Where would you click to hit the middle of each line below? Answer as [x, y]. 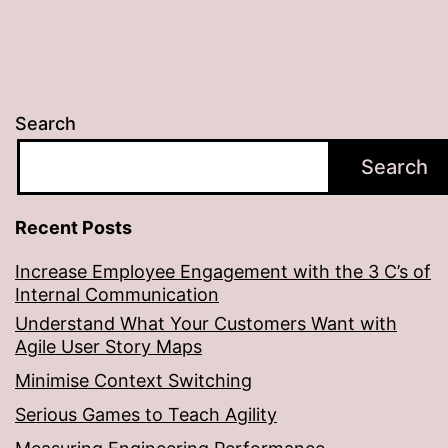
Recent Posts [73, 228]
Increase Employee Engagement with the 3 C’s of [223, 272]
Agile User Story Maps [108, 347]
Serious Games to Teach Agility [146, 415]
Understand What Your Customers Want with [206, 324]
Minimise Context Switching [133, 381]
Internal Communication [117, 295]
